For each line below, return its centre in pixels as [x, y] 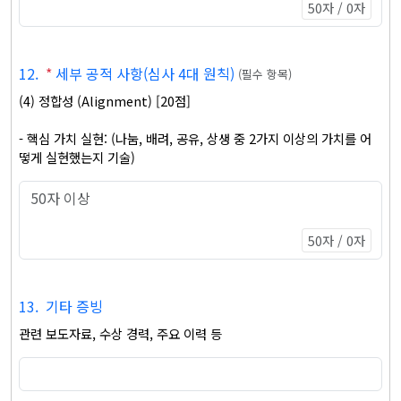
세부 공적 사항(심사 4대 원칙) [145, 73]
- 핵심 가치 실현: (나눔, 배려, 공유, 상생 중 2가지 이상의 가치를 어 [195, 138]
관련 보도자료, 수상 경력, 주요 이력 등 [122, 333]
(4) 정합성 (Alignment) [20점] [105, 101]
